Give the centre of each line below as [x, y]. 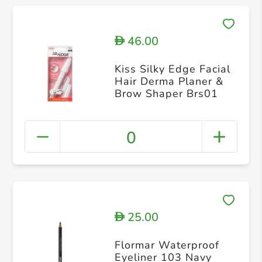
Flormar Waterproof [167, 245]
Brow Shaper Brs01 [166, 93]
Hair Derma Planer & [169, 81]
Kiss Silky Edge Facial [172, 69]
